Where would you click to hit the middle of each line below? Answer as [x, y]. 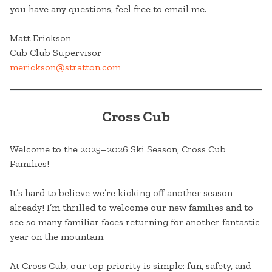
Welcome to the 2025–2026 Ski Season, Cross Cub [118, 149]
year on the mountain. [57, 237]
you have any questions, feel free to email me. [108, 9]
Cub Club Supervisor [56, 53]
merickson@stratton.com [65, 67]
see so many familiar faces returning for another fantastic [135, 222]
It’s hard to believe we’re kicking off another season [121, 193]
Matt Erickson [40, 38]
